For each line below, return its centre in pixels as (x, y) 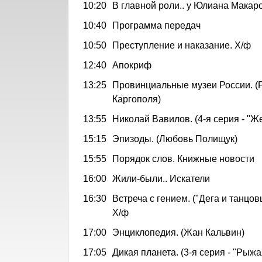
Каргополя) (137, 99)
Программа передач (156, 25)
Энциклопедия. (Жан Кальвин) (178, 232)
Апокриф (132, 65)
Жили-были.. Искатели (161, 178)
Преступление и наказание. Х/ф (182, 45)
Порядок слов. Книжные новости (183, 158)
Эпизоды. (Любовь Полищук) (175, 139)
